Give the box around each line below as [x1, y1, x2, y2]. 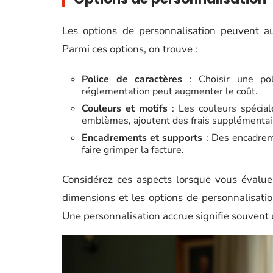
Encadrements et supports [82, 131, 203, 144]
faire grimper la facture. [82, 143, 184, 157]
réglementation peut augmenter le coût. [82, 85, 258, 98]
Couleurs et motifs [82, 102, 168, 115]
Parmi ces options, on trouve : [62, 42, 197, 56]
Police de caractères [82, 73, 182, 86]
